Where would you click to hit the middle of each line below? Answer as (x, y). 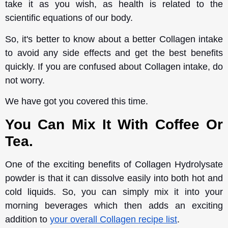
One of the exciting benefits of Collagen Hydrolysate (114, 164)
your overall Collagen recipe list (113, 219)
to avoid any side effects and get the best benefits (114, 53)
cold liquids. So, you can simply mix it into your (114, 192)
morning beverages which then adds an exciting (114, 205)
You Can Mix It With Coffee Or (114, 124)
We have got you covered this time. (78, 102)
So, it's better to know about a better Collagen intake (114, 39)
